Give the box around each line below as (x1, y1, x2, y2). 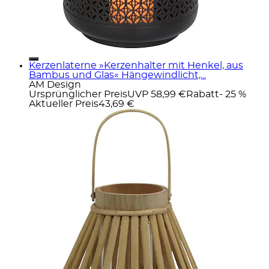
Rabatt (186, 89, 219, 99)
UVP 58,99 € (127, 89, 186, 99)
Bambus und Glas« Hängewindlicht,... (29, 70, 206, 80)
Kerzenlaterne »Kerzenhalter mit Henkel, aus (29, 60, 243, 70)
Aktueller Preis (29, 98, 98, 109)
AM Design (29, 79, 81, 89)
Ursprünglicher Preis (29, 89, 127, 99)
